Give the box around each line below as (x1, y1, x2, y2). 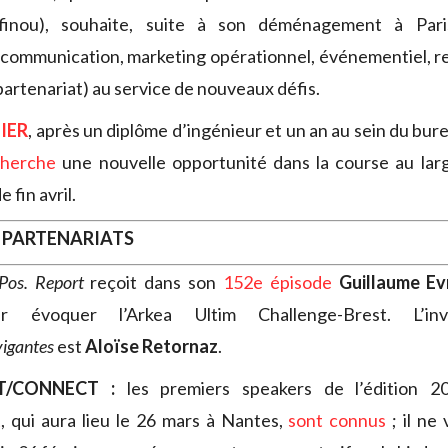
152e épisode (222, 271, 332, 294)
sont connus (288, 409, 387, 432)
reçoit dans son (83, 271, 223, 294)
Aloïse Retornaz (85, 335, 218, 358)
